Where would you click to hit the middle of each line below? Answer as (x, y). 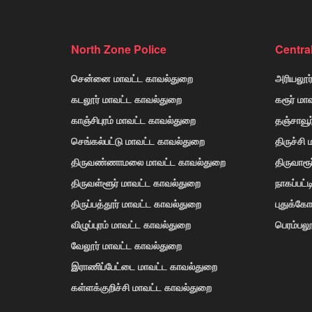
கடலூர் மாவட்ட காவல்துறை (126, 99)
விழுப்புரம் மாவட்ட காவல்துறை (131, 224)
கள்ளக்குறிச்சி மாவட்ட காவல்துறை (141, 287)
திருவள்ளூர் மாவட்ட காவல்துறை (136, 182)
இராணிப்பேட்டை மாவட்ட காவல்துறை (144, 266)
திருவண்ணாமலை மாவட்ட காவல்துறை (148, 161)
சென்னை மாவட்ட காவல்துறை (132, 78)
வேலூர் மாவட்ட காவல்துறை (126, 245)
